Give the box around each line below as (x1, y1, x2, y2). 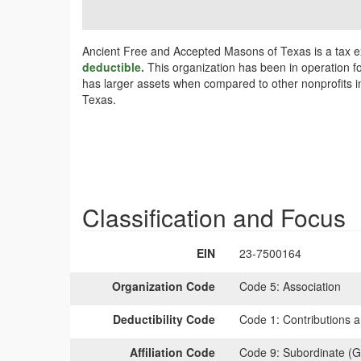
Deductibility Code (113, 311, 215, 327)
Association (280, 278, 341, 294)
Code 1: (239, 311, 280, 327)
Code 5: (239, 278, 280, 294)
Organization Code (112, 278, 215, 294)
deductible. (82, 59, 147, 75)
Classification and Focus (82, 200, 346, 234)
